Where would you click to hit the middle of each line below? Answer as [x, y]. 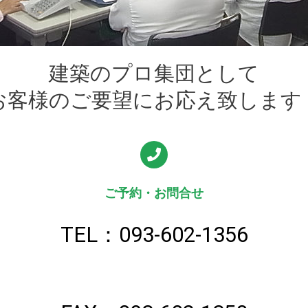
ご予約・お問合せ [154, 193]
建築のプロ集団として [154, 74]
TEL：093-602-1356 [154, 235]
